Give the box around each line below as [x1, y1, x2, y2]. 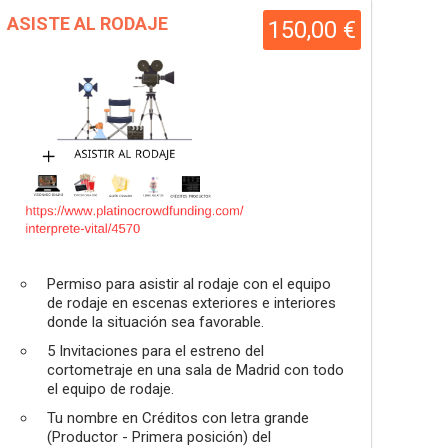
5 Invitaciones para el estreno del [47, 342, 264, 360]
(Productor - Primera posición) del [47, 428, 271, 446]
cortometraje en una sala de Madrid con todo [47, 361, 344, 379]
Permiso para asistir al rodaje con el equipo [47, 275, 331, 293]
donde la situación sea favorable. [47, 313, 264, 331]
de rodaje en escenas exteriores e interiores [47, 294, 336, 312]
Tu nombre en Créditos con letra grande [47, 409, 309, 427]
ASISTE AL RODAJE [7, 13, 168, 34]
